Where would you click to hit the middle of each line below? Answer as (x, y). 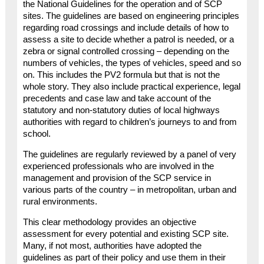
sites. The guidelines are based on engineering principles (131, 16)
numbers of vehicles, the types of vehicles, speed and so (132, 63)
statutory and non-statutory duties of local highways (121, 110)
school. (37, 134)
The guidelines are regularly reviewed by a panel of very (129, 154)
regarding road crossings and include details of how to (126, 28)
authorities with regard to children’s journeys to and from (130, 122)
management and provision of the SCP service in (117, 178)
